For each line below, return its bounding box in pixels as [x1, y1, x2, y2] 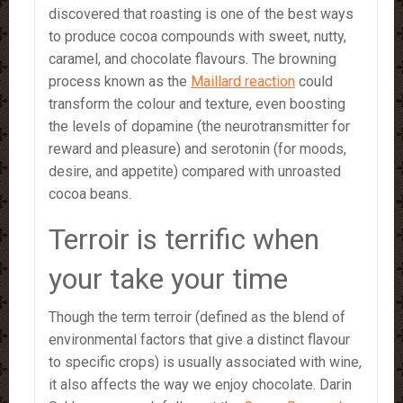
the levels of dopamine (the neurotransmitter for [49, 117, 350, 135]
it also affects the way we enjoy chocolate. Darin [49, 375, 352, 393]
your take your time [49, 261, 288, 296]
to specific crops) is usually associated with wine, [49, 353, 362, 371]
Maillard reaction [191, 72, 295, 90]
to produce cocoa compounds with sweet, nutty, [49, 27, 346, 45]
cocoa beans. [49, 184, 131, 202]
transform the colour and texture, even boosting [49, 94, 345, 112]
